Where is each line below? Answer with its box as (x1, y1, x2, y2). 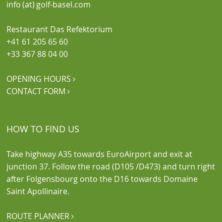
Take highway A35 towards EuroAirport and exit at (6, 149, 193, 160)
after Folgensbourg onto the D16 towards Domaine (6, 173, 198, 185)
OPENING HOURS (6, 73, 73, 85)
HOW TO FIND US (6, 123, 80, 135)
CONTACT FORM (6, 86, 68, 97)
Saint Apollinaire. (6, 186, 70, 197)
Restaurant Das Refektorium (6, 24, 113, 35)
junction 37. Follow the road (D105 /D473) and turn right (6, 161, 216, 172)
